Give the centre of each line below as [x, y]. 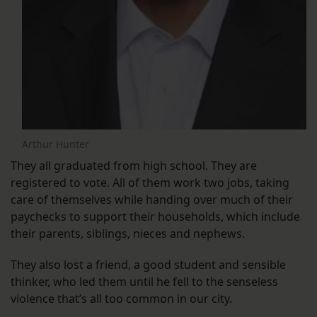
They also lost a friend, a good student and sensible [148, 264]
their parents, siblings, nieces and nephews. [128, 233]
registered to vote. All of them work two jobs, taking [150, 182]
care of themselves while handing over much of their [152, 199]
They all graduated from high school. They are [134, 165]
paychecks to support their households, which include [155, 216]
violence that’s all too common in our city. [121, 298]
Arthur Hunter [56, 144]
